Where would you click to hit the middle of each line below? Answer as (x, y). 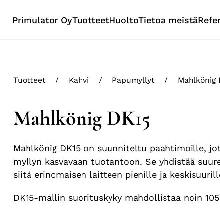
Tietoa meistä (168, 20)
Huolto (124, 20)
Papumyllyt (133, 80)
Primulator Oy (42, 20)
